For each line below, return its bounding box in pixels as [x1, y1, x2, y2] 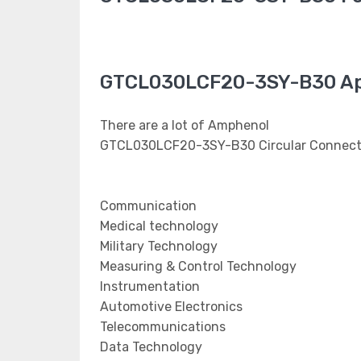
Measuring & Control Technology [100, 259, 297, 274]
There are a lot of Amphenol [100, 118, 269, 133]
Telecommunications [100, 319, 226, 334]
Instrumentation [100, 279, 200, 294]
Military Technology [100, 239, 218, 254]
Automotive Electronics [100, 299, 243, 314]
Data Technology [100, 339, 202, 355]
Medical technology [100, 218, 218, 234]
